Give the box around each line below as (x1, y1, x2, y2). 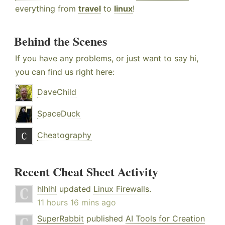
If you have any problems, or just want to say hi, (15, 53, 198, 64)
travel (78, 4, 101, 14)
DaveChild (37, 87, 76, 97)
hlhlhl (37, 184, 57, 194)
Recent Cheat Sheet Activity (14, 163, 158, 181)
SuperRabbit (37, 213, 84, 224)
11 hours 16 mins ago (37, 197, 116, 208)
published (84, 213, 126, 224)
